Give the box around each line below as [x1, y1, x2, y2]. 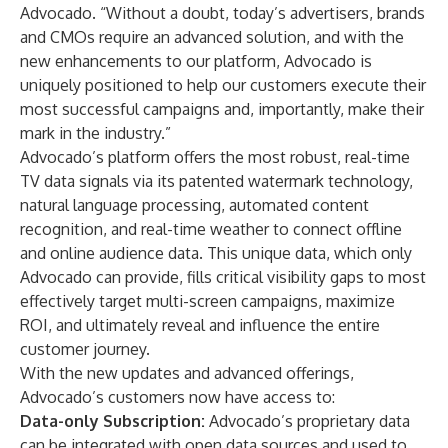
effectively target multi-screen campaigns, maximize [20, 291, 395, 311]
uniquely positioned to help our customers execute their [20, 75, 426, 95]
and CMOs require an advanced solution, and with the [20, 27, 404, 47]
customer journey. [20, 339, 150, 359]
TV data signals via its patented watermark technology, [20, 171, 413, 191]
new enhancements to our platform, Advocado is [20, 51, 372, 71]
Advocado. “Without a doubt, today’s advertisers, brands [20, 3, 425, 23]
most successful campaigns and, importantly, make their [20, 99, 424, 119]
